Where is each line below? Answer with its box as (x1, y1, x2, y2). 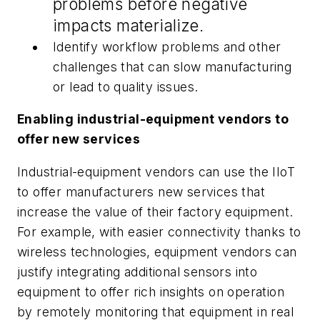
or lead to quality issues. (53, 79, 199, 94)
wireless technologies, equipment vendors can (17, 244, 297, 259)
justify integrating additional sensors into (17, 264, 258, 279)
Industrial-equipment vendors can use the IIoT (17, 164, 295, 179)
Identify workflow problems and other (53, 39, 281, 54)
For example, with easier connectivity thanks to (17, 224, 301, 239)
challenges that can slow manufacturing (53, 59, 292, 74)
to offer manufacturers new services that (17, 184, 265, 199)
